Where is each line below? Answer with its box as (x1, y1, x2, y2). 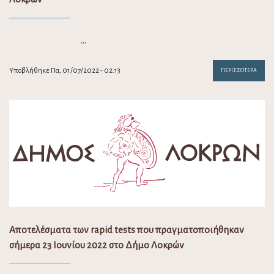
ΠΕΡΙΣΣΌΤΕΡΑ (221, 67, 257, 74)
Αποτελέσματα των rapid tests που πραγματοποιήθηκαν (9, 224, 244, 235)
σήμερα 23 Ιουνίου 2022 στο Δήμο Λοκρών (9, 240, 184, 251)
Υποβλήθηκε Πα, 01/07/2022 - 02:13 (9, 67, 120, 75)
